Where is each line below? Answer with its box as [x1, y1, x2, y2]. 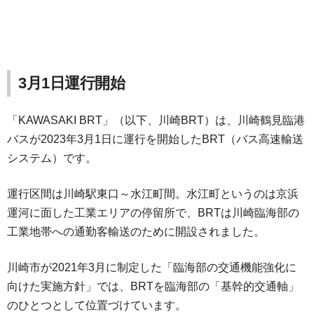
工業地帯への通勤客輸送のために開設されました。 [7, 226, 265, 238]
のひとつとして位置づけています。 [7, 299, 186, 311]
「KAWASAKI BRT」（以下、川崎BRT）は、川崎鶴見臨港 [7, 114, 305, 126]
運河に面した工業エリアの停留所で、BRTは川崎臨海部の [7, 207, 299, 219]
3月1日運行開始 [18, 74, 125, 92]
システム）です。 [7, 152, 97, 164]
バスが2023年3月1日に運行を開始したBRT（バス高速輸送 [7, 133, 303, 145]
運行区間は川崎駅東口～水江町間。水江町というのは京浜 [7, 188, 299, 200]
